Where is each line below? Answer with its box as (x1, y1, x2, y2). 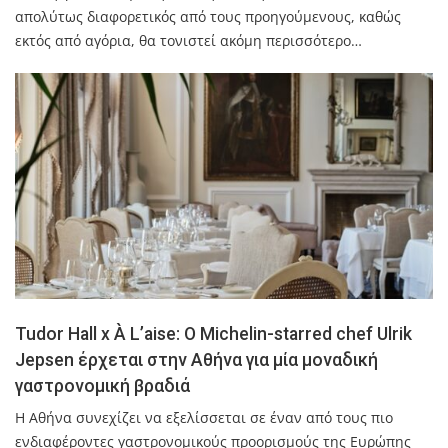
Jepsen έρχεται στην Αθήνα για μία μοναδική (15, 349, 378, 370)
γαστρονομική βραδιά (15, 375, 190, 396)
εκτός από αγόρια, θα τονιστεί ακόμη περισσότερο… (15, 30, 362, 50)
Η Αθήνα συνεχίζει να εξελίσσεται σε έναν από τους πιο (15, 407, 393, 427)
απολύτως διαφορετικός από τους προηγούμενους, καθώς (15, 6, 401, 26)
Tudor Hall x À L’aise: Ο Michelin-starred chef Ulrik (15, 323, 412, 344)
